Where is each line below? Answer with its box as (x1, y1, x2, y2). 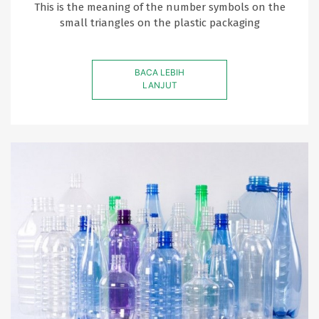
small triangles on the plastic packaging (59, 16, 260, 30)
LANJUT (142, 80, 177, 91)
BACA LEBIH (135, 67, 184, 78)
